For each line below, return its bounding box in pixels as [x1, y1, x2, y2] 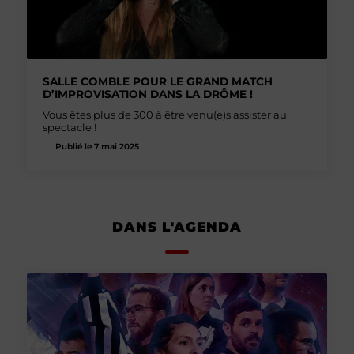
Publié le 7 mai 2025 [53, 141, 139, 152]
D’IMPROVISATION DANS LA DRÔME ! [43, 87, 253, 100]
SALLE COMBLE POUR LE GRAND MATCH [43, 74, 273, 88]
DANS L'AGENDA [112, 218, 242, 235]
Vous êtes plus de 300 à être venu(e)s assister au [43, 107, 287, 121]
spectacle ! [43, 120, 96, 134]
